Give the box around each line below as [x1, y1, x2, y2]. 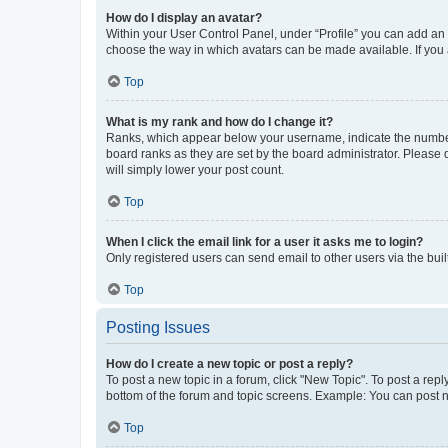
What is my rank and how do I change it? [106, 114, 333, 129]
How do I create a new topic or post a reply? [106, 356, 353, 371]
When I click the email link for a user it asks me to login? [106, 234, 423, 249]
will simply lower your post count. [106, 162, 284, 177]
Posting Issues [106, 318, 210, 336]
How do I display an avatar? [106, 10, 262, 25]
